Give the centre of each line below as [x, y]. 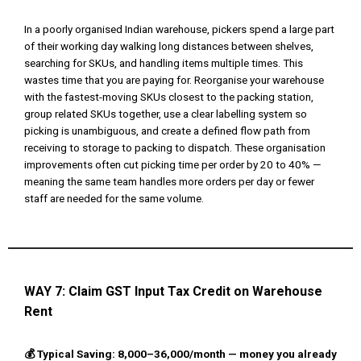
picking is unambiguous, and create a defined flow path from [167, 131]
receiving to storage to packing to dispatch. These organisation [175, 148]
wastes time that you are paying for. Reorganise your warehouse [174, 80]
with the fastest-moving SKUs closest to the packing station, [169, 97]
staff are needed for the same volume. [114, 199]
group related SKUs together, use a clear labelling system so [166, 114]
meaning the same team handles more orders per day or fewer [169, 182]
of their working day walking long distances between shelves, [169, 46]
